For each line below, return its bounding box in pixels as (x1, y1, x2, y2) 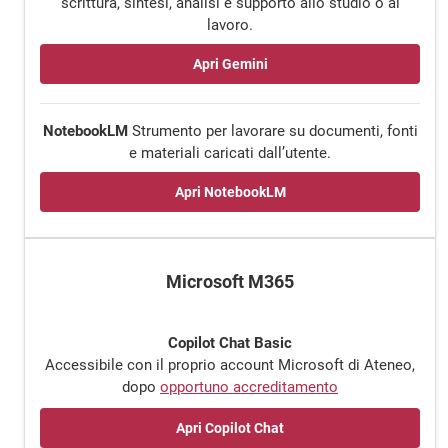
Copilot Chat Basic (168, 333, 292, 352)
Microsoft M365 (166, 271, 294, 292)
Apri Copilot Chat (176, 419, 284, 436)
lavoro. (207, 15, 253, 34)
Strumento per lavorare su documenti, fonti (127, 121, 418, 140)
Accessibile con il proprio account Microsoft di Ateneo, (45, 355, 415, 374)
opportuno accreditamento (160, 377, 338, 396)
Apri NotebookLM (174, 183, 286, 200)
